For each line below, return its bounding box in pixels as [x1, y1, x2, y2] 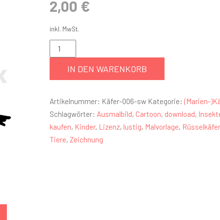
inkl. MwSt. [49, 25, 79, 33]
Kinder [74, 122, 95, 131]
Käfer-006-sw [101, 97, 146, 106]
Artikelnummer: [49, 97, 102, 106]
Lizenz [98, 122, 120, 131]
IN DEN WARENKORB [67, 63, 147, 74]
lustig [123, 122, 141, 131]
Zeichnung [69, 135, 103, 144]
